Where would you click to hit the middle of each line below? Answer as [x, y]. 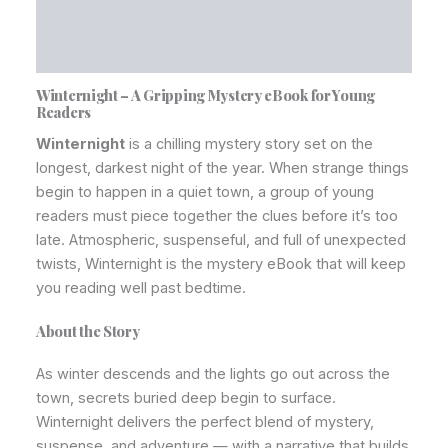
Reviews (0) [79, 53]
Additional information [121, 14]
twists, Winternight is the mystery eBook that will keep [221, 263]
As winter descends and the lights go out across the [213, 373]
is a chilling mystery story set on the [249, 143]
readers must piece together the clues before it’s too [217, 215]
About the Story [88, 330]
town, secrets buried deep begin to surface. [186, 397]
